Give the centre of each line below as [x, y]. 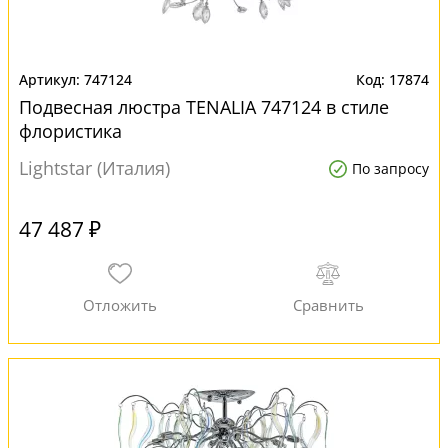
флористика [70, 131]
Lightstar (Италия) [94, 168]
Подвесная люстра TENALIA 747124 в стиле [204, 107]
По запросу [390, 168]
